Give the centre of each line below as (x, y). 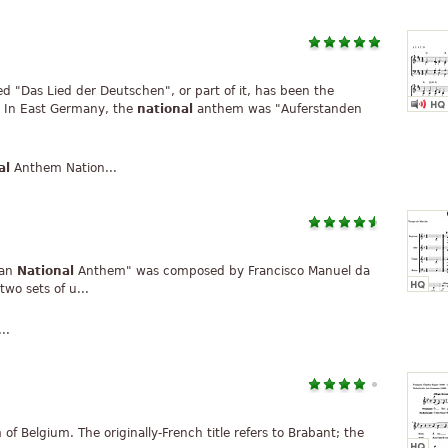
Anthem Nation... (63, 168)
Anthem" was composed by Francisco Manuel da (222, 271)
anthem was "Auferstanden (277, 109)
